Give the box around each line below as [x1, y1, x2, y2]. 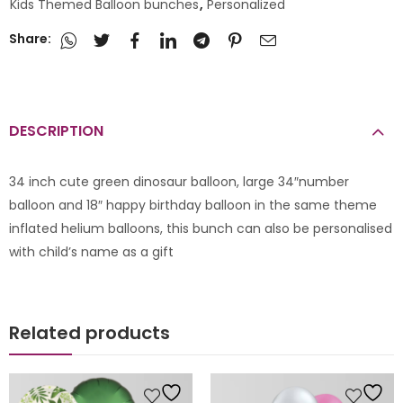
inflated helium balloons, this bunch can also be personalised [9, 219, 392, 238]
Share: [9, 30, 51, 49]
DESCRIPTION [9, 121, 103, 142]
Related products [9, 320, 170, 346]
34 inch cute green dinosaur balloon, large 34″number [9, 173, 349, 192]
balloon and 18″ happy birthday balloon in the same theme [9, 196, 377, 215]
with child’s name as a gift [9, 243, 174, 262]
